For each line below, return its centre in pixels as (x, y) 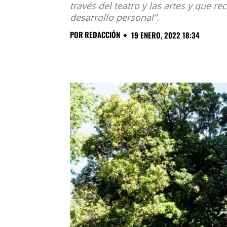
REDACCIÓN (102, 35)
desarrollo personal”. (115, 17)
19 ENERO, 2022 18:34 (165, 35)
